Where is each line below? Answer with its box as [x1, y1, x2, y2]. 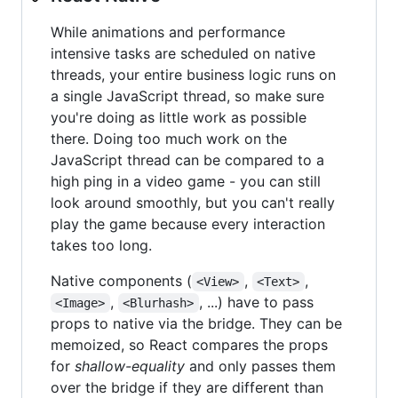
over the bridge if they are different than [51, 378, 323, 396]
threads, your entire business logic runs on [51, 65, 336, 84]
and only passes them [185, 356, 336, 375]
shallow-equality [75, 356, 185, 375]
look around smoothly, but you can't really [51, 193, 335, 211]
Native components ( [51, 271, 192, 290]
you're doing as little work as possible [51, 107, 306, 126]
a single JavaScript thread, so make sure [51, 86, 324, 105]
